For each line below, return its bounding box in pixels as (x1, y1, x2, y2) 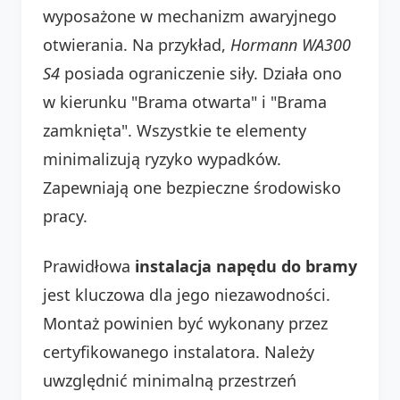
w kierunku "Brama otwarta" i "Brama (43, 90, 327, 112)
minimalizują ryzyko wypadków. (43, 147, 281, 170)
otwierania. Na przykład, (43, 33, 230, 55)
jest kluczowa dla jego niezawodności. (43, 283, 330, 305)
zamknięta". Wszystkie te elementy (43, 119, 306, 141)
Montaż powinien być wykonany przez (43, 312, 328, 334)
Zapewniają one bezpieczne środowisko (43, 176, 341, 198)
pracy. (43, 204, 87, 227)
